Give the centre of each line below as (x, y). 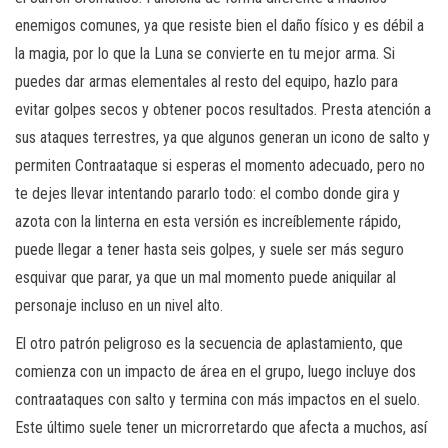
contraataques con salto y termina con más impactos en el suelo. (217, 399)
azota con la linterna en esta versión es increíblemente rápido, (208, 221)
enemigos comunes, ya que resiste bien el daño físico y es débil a (219, 25)
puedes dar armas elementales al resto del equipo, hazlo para (206, 81)
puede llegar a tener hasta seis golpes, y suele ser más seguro (209, 249)
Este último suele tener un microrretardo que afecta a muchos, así (221, 427)
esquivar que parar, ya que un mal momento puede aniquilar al (205, 277)
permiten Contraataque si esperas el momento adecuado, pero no (220, 165)
